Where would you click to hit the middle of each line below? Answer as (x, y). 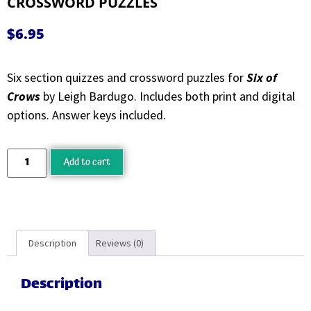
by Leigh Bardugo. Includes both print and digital (168, 96)
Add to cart (87, 162)
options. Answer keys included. (86, 115)
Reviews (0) (120, 243)
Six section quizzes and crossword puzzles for (127, 78)
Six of (262, 78)
